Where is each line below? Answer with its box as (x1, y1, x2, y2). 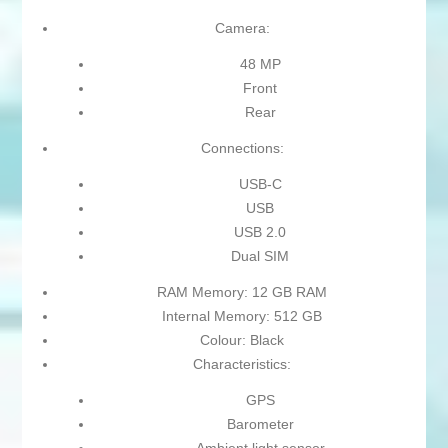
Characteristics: (193, 356, 291, 373)
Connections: (200, 140, 284, 157)
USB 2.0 (234, 224, 286, 241)
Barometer (226, 416, 294, 433)
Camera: (214, 20, 270, 37)
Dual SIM (231, 248, 289, 265)
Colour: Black (200, 332, 284, 349)
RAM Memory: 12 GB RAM (157, 284, 327, 301)
